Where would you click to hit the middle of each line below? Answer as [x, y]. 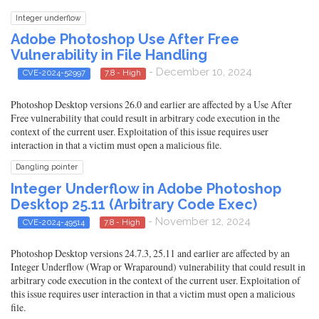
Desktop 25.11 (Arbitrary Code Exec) [134, 204]
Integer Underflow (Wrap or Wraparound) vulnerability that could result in [158, 266]
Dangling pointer [47, 167]
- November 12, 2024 [198, 221]
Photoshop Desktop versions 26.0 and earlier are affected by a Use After [151, 104]
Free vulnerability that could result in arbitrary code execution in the [145, 117]
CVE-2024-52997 [54, 73]
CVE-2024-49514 [53, 222]
